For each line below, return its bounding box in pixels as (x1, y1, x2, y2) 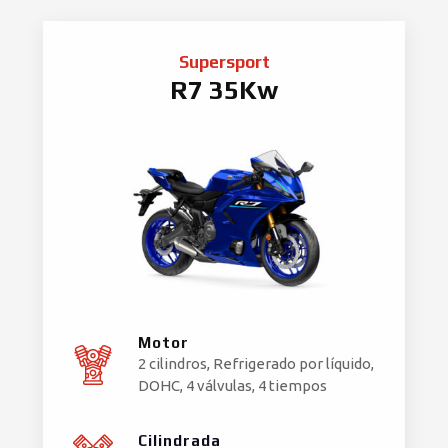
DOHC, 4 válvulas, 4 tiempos (138, 377, 327, 395)
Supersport (178, 51, 270, 72)
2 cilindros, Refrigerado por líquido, (138, 355, 374, 373)
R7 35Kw (170, 74, 278, 105)
